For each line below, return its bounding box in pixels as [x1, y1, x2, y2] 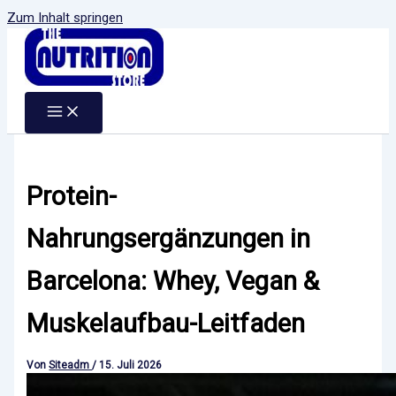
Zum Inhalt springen [7, 10, 123, 26]
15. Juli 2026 [99, 359, 163, 372]
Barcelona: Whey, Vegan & [27, 266, 320, 297]
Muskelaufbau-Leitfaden [27, 308, 306, 339]
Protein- [27, 181, 118, 212]
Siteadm [49, 359, 93, 372]
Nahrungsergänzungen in [27, 224, 311, 255]
